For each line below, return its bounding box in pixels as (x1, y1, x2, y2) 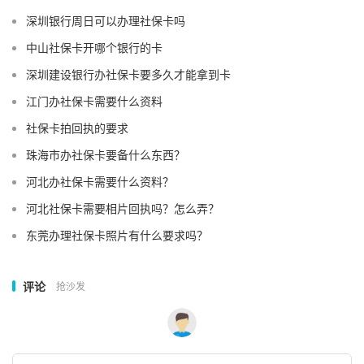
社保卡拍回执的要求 (26, 120, 128, 135)
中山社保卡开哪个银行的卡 (26, 40, 162, 54)
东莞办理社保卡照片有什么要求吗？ (26, 227, 208, 242)
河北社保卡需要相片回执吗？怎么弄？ (26, 201, 219, 215)
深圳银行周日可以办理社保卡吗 (26, 13, 185, 28)
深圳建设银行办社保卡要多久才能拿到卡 (26, 67, 231, 81)
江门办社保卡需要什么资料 (26, 93, 162, 108)
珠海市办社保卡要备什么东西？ (26, 147, 185, 162)
